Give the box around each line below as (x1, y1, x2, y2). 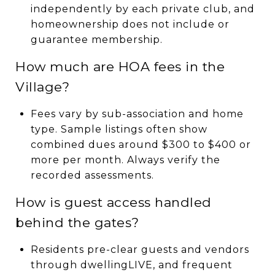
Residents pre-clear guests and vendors (30, 243, 249, 255)
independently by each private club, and (30, 2, 255, 15)
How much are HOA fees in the (15, 58, 225, 74)
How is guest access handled (15, 194, 212, 210)
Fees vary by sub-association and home (30, 107, 244, 120)
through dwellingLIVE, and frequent (30, 258, 233, 271)
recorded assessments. (30, 169, 154, 181)
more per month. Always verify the (30, 153, 220, 166)
